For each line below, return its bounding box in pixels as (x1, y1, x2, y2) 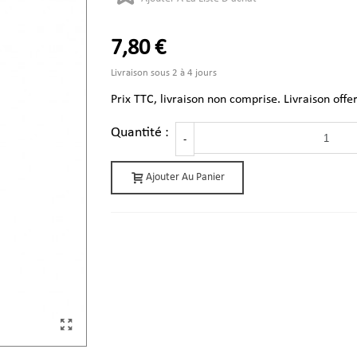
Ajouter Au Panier (146, 171, 225, 183)
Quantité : (111, 125, 175, 140)
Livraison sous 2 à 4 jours (111, 68, 217, 78)
